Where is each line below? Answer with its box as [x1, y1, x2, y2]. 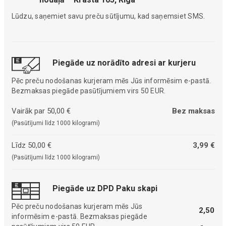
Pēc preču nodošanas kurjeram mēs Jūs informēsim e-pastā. [11, 77, 211, 85]
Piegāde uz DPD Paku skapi [52, 183, 157, 193]
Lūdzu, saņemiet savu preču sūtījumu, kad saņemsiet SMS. [11, 12, 205, 20]
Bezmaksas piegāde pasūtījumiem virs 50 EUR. [11, 87, 166, 95]
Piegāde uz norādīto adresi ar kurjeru [52, 58, 196, 68]
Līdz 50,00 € [11, 141, 51, 150]
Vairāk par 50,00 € [11, 106, 71, 116]
